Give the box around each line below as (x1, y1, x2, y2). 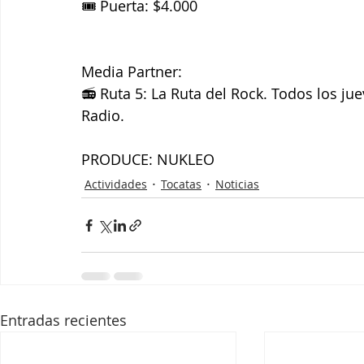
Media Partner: (81, 62, 182, 82)
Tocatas (161, 176, 201, 193)
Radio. (81, 106, 124, 126)
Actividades (84, 176, 147, 193)
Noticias (215, 176, 259, 193)
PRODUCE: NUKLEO (81, 149, 214, 170)
